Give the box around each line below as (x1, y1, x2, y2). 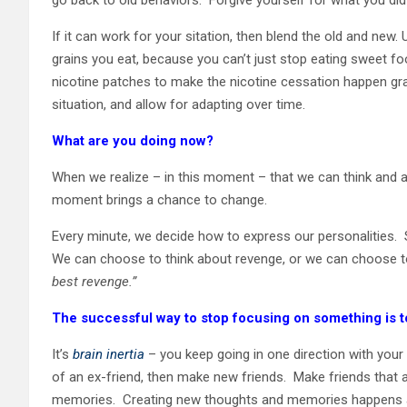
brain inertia (69, 345, 144, 362)
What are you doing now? (52, 132, 213, 149)
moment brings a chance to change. (52, 191, 274, 208)
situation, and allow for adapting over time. (52, 95, 305, 113)
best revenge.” (52, 273, 136, 290)
